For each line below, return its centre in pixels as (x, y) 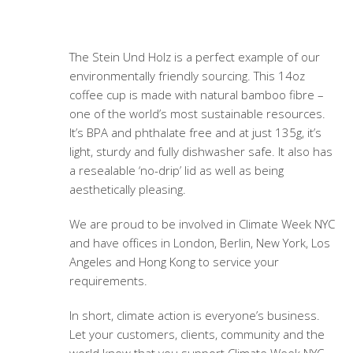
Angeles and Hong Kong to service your (174, 262)
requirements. (108, 281)
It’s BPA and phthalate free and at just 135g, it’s (195, 132)
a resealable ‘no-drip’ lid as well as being (176, 170)
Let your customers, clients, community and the (197, 334)
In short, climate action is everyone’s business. (194, 315)
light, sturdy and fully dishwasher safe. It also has (201, 151)
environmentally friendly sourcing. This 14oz (187, 76)
